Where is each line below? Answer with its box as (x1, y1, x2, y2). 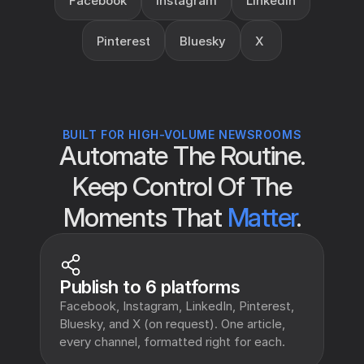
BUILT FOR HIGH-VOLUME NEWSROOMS (62, 128, 302, 141)
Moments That (63, 201, 227, 233)
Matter (227, 201, 297, 233)
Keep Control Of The (72, 171, 292, 202)
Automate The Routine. (59, 140, 305, 171)
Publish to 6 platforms (59, 276, 240, 297)
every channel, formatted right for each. (59, 334, 285, 349)
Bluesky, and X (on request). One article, (59, 316, 285, 331)
